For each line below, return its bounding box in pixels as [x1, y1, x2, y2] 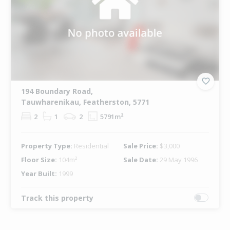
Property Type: [21, 141, 74, 150]
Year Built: [21, 168, 59, 178]
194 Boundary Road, [21, 86, 93, 96]
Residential [73, 141, 109, 150]
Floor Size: [21, 155, 59, 164]
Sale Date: [123, 155, 160, 164]
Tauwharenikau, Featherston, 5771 [21, 97, 149, 107]
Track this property [21, 193, 93, 203]
